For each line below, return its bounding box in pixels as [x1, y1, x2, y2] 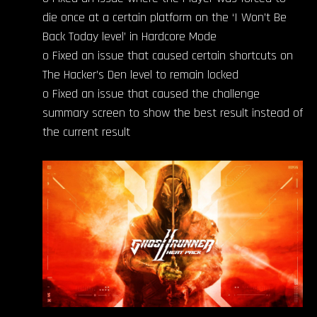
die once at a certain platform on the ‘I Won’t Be [42, 8, 287, 25]
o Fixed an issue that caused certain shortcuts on [42, 47, 293, 64]
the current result [42, 123, 130, 140]
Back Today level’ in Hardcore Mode [42, 28, 217, 45]
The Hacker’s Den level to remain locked [42, 66, 238, 83]
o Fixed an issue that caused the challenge [42, 85, 260, 102]
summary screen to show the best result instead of [42, 104, 303, 121]
